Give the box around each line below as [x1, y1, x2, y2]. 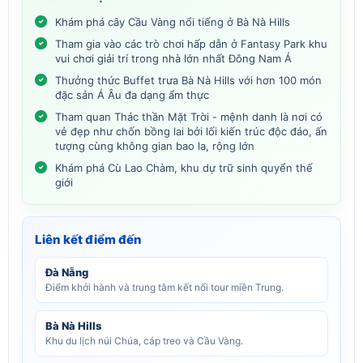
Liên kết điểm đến [35, 231, 142, 247]
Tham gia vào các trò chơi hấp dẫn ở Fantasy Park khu [55, 36, 327, 50]
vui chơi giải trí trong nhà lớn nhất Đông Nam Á [55, 51, 292, 65]
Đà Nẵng [45, 265, 88, 279]
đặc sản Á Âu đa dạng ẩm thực [55, 88, 209, 101]
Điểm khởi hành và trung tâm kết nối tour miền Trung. [45, 280, 284, 293]
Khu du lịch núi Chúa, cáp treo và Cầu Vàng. [45, 334, 243, 347]
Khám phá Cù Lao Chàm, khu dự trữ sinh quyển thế [55, 160, 313, 174]
